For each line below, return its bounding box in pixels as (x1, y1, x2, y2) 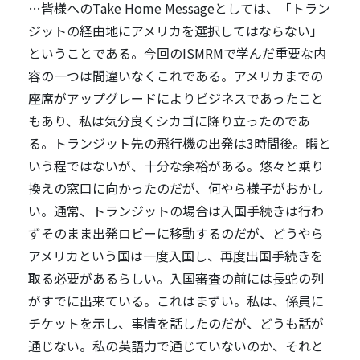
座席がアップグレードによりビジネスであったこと (28, 88, 324, 108)
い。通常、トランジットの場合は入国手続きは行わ (28, 201, 324, 221)
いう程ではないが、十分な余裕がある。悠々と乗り (28, 156, 324, 176)
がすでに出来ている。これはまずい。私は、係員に (28, 291, 324, 311)
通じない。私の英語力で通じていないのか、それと (28, 336, 324, 356)
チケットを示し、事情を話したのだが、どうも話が (28, 313, 324, 333)
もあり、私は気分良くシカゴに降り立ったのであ (28, 111, 310, 131)
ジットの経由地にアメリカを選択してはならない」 (28, 21, 323, 41)
